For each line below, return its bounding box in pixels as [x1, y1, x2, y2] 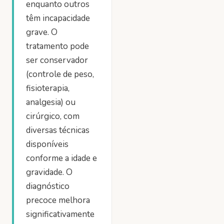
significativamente [26, 208, 94, 220]
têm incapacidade [26, 12, 90, 24]
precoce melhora [26, 194, 90, 206]
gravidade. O [26, 166, 72, 178]
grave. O [26, 26, 57, 38]
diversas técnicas [26, 124, 89, 136]
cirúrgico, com [26, 110, 79, 122]
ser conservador [26, 54, 88, 66]
